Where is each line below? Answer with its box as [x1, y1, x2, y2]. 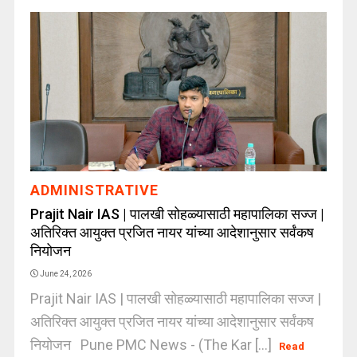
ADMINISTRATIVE [29, 182, 159, 198]
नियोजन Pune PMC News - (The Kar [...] [29, 336, 275, 353]
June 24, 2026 [39, 269, 92, 278]
